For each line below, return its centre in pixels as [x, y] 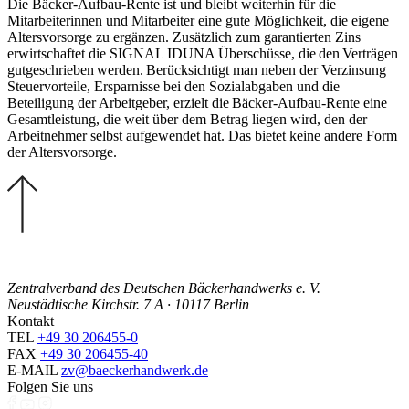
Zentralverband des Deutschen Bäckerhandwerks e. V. [164, 288]
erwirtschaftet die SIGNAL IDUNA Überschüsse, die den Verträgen [203, 53]
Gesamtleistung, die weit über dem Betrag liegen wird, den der [187, 119]
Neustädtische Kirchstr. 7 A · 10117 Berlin [128, 304]
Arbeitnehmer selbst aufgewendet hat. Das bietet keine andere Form [202, 135]
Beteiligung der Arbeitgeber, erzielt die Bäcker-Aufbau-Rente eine [197, 102]
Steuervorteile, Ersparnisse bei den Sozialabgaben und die [173, 86]
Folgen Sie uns [50, 386]
